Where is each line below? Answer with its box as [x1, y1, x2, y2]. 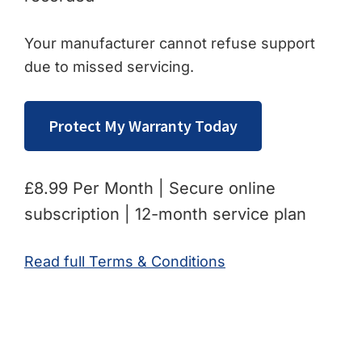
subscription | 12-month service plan [24, 204, 306, 224]
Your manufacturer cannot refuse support [24, 34, 315, 52]
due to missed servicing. [24, 57, 194, 75]
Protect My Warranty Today [48, 115, 238, 136]
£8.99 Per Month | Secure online [24, 178, 276, 198]
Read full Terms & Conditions [24, 252, 225, 270]
